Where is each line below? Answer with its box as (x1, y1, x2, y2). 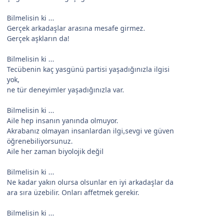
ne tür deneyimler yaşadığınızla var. (7, 85, 124, 95)
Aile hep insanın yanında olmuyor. (7, 116, 118, 126)
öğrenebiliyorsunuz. (7, 136, 73, 146)
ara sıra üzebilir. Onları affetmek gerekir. (7, 188, 139, 197)
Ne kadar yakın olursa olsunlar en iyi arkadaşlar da (7, 177, 174, 187)
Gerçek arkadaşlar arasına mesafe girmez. (7, 23, 145, 33)
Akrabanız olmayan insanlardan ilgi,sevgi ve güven (7, 126, 174, 136)
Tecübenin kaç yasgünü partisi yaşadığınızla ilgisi (7, 65, 170, 74)
